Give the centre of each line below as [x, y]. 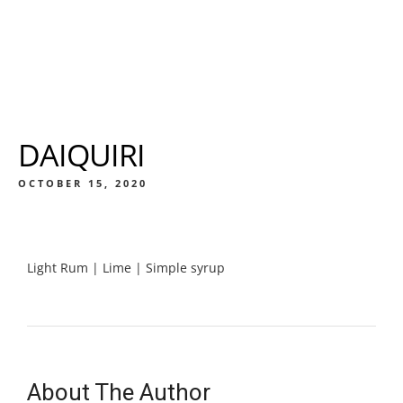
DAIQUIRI [81, 155]
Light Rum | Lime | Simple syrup [126, 268]
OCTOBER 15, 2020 [83, 183]
